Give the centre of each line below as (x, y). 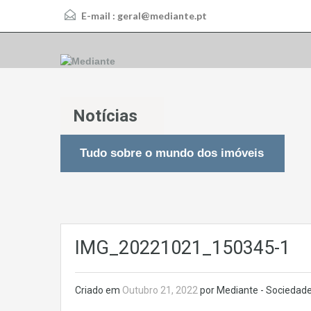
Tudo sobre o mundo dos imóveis (172, 153)
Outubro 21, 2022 (161, 291)
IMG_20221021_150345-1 (183, 248)
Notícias (105, 116)
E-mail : (98, 16)
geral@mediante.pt (162, 16)
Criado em (99, 291)
